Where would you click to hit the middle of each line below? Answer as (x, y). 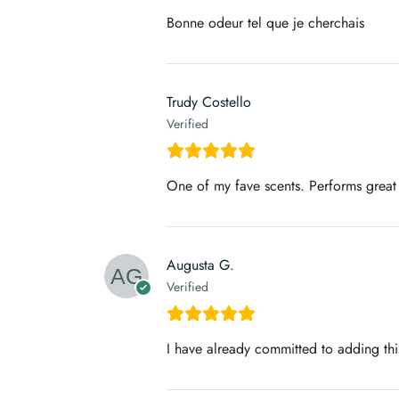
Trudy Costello (209, 102)
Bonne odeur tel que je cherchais (265, 22)
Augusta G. (200, 265)
